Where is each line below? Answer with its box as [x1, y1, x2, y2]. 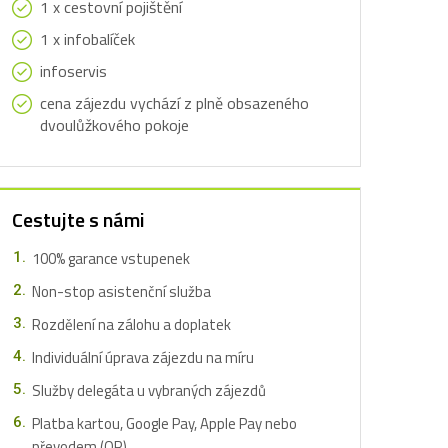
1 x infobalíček [40, 27, 135, 51]
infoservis [40, 59, 107, 83]
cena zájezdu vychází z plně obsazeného [40, 91, 309, 115]
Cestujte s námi [12, 204, 145, 235]
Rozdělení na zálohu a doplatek [32, 313, 231, 336]
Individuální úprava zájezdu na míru [32, 346, 254, 369]
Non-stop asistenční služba [32, 280, 211, 303]
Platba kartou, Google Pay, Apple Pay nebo [32, 412, 297, 435]
